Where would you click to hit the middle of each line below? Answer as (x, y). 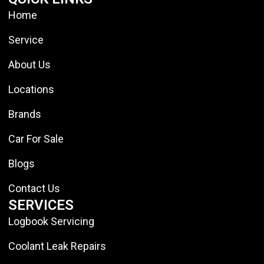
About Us (29, 64)
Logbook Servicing (51, 221)
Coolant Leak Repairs (57, 246)
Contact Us (34, 188)
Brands (25, 114)
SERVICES (41, 205)
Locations (31, 89)
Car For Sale (36, 138)
